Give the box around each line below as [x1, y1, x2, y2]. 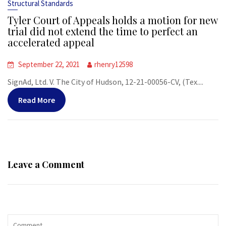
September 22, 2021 [18, 60, 80, 69]
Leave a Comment [8, 158, 84, 171]
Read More [18, 95, 55, 105]
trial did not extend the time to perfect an [8, 24, 198, 38]
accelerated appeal [8, 35, 94, 49]
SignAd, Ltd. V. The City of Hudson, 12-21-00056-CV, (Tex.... [8, 77, 203, 87]
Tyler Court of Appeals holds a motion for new [8, 13, 217, 27]
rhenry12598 [94, 60, 133, 69]
